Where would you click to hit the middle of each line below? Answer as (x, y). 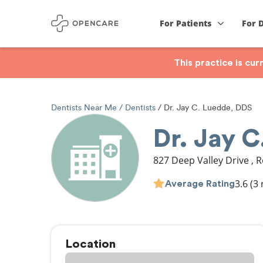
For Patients (186, 23)
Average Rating (200, 183)
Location (90, 244)
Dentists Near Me (85, 108)
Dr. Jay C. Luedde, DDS (207, 108)
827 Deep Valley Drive (202, 160)
